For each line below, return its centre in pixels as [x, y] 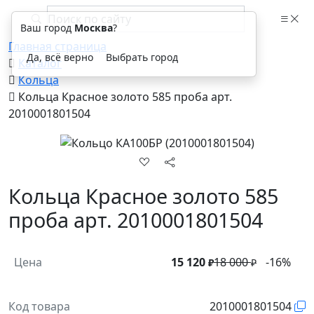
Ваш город [47, 28]
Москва [94, 28]
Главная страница [57, 46]
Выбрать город [142, 57]
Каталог [40, 63]
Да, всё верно [78, 57]
